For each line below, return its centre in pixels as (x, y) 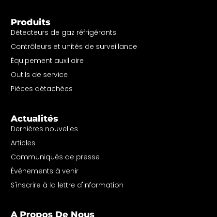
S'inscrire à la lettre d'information (67, 185)
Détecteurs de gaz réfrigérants (64, 33)
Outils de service (39, 75)
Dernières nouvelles (45, 129)
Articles (23, 143)
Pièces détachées (42, 89)
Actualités (35, 118)
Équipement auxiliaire (47, 61)
